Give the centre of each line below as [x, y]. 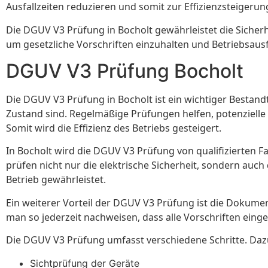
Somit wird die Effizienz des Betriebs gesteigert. [114, 128]
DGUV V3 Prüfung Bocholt [125, 71]
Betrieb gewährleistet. [56, 180]
